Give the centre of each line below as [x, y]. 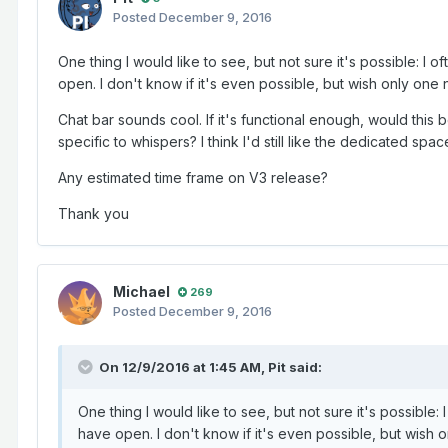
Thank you [93, 214]
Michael [141, 292]
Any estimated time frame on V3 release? [193, 178]
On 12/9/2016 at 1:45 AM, [183, 367]
